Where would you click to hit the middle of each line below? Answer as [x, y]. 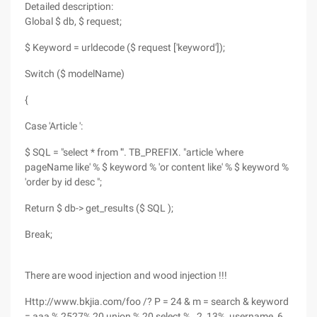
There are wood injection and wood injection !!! [126, 275]
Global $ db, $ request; [73, 21]
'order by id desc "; [63, 182]
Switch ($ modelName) [75, 74]
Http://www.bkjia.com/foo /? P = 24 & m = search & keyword [157, 301]
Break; [39, 234]
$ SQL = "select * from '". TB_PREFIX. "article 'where [134, 152]
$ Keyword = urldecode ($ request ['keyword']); [125, 47]
